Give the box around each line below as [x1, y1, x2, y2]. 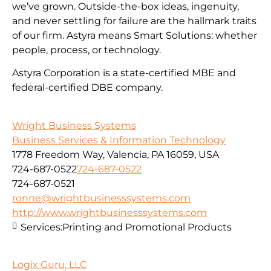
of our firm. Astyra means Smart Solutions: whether [12, 29, 257, 41]
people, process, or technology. [12, 44, 161, 56]
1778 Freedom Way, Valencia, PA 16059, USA [12, 148, 219, 160]
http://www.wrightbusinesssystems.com [12, 206, 207, 218]
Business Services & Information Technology [12, 134, 226, 146]
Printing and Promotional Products [62, 221, 232, 233]
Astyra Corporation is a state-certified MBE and [12, 67, 236, 79]
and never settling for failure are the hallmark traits [12, 15, 256, 27]
